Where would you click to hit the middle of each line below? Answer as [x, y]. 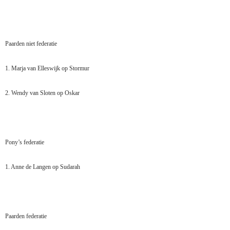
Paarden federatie [26, 216]
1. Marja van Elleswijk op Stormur [47, 69]
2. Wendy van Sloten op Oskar [42, 93]
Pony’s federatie [25, 142]
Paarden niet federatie [31, 44]
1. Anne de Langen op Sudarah [43, 167]
